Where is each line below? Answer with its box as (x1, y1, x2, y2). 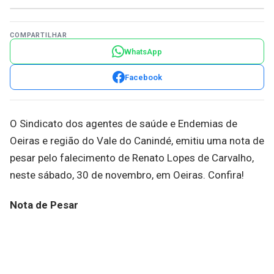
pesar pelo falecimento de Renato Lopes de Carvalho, (10, 152, 254, 164)
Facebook (124, 72, 162, 82)
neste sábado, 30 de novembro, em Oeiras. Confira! (10, 169, 244, 181)
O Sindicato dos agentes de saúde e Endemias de (10, 117, 237, 130)
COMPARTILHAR (10, 31, 67, 39)
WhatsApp (124, 46, 162, 56)
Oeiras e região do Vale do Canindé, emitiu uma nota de (10, 135, 264, 147)
